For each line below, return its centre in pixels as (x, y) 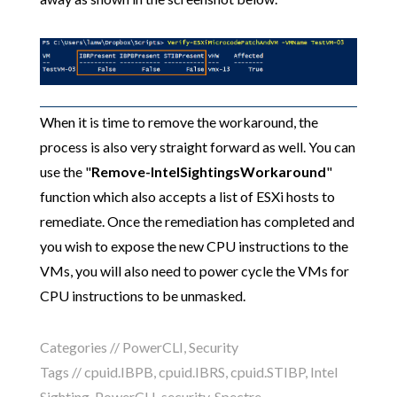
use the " (65, 171)
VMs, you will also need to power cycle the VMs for (194, 270)
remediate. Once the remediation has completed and (197, 221)
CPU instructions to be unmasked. (142, 295)
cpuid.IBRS (191, 371)
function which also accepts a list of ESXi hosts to (187, 196)
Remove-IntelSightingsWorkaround (208, 171)
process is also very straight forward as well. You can (197, 146)
